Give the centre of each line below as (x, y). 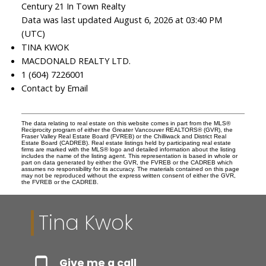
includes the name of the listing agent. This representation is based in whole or (129, 156)
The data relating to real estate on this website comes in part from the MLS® (126, 123)
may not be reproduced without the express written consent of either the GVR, (128, 176)
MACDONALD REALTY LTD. (76, 61)
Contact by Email (54, 88)
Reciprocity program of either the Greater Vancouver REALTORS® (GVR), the (127, 130)
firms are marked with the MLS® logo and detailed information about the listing (128, 150)
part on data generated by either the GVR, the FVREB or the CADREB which (127, 163)
